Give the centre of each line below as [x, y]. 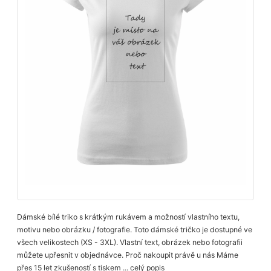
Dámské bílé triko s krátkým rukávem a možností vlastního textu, [129, 217]
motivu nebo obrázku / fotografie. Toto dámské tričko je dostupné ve [135, 230]
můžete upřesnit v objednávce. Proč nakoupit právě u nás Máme [128, 255]
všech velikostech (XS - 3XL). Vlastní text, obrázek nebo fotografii [130, 243]
